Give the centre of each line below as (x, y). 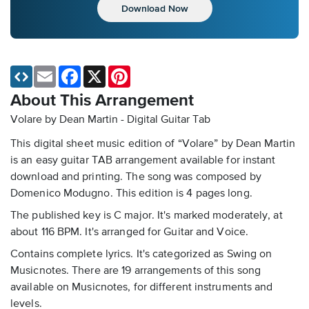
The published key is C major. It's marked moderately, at (147, 216)
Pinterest (149, 71)
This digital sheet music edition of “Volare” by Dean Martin (153, 144)
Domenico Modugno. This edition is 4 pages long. (131, 194)
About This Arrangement (102, 101)
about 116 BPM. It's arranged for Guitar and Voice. (130, 233)
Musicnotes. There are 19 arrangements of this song (136, 271)
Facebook (102, 71)
